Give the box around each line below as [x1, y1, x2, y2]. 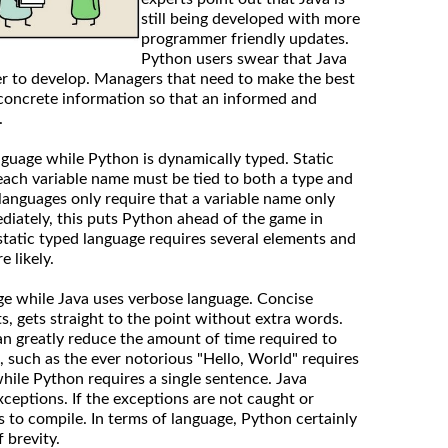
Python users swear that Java [141, 50, 347, 67]
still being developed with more [141, 10, 360, 27]
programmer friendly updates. [141, 30, 349, 47]
